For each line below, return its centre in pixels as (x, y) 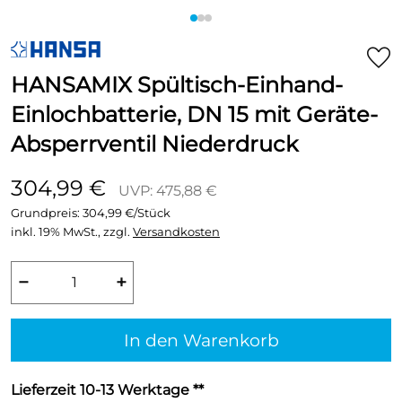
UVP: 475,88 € (168, 191)
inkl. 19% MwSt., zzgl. (72, 232)
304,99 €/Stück (127, 213)
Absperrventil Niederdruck (154, 144)
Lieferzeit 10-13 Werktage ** (107, 389)
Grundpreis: (47, 213)
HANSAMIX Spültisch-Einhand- (177, 85)
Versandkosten (176, 232)
